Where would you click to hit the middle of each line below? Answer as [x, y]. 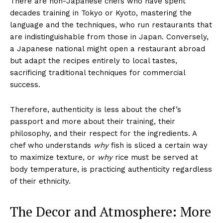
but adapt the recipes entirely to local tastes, [94, 60]
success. [25, 84]
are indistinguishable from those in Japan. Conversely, [109, 37]
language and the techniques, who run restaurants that [111, 25]
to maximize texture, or [54, 157]
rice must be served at [155, 157]
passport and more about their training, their [93, 121]
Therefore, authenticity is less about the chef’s [96, 109]
